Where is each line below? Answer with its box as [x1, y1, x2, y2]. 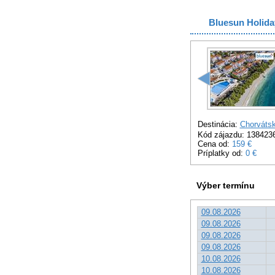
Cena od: [197, 139, 232, 149]
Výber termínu [196, 180, 255, 190]
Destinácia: [197, 120, 240, 129]
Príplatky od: [197, 149, 246, 158]
